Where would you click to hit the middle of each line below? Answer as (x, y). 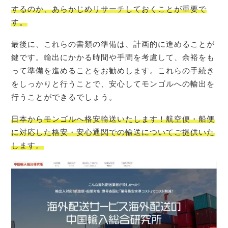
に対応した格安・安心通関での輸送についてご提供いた (113, 132)
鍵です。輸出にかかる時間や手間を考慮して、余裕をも (113, 57)
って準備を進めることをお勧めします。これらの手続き (113, 70)
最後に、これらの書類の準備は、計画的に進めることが (113, 44)
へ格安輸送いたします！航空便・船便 (146, 119)
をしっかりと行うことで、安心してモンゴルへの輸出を (113, 83)
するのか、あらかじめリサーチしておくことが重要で (109, 9)
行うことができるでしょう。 (64, 97)
